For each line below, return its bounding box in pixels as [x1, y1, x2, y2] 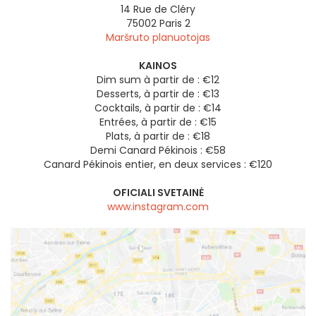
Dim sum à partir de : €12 [97, 72, 219, 87]
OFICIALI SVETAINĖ [112, 185, 204, 200]
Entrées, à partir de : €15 [99, 114, 217, 129]
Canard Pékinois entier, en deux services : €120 [44, 157, 272, 171]
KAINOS [139, 58, 177, 73]
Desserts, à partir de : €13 [97, 86, 219, 101]
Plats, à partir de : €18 [106, 128, 210, 143]
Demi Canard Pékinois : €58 [90, 142, 226, 157]
